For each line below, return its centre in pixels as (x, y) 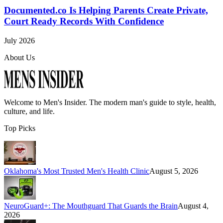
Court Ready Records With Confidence (84, 21)
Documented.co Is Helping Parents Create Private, (106, 10)
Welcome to (24, 103)
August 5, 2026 (174, 171)
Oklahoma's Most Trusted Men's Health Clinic (77, 171)
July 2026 (19, 41)
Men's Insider (64, 103)
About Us (19, 58)
